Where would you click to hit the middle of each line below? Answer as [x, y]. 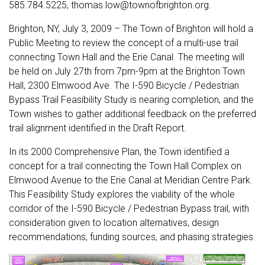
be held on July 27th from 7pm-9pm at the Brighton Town [127, 71]
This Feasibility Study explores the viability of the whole [122, 194]
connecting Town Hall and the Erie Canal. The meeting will [127, 57]
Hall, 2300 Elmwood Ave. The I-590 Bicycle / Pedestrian [124, 85]
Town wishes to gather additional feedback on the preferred [132, 114]
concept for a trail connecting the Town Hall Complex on [125, 166]
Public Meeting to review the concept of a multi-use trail [124, 43]
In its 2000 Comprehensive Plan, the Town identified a [119, 152]
